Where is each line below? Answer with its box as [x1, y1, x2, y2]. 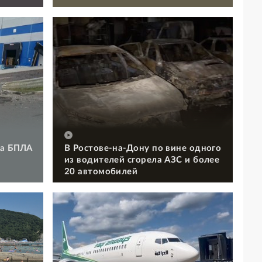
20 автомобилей [64, 167, 138, 176]
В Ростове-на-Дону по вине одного [64, 143, 222, 153]
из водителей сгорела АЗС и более [64, 155, 220, 164]
